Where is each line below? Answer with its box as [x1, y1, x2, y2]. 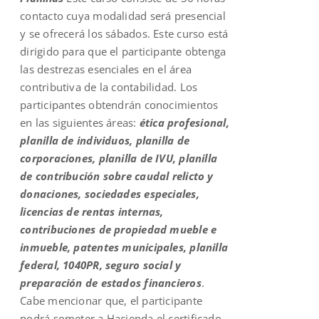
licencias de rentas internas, [20, 204, 164, 219]
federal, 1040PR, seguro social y [20, 257, 182, 272]
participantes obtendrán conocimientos [20, 97, 219, 112]
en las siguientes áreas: [20, 115, 140, 130]
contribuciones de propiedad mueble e [20, 221, 217, 236]
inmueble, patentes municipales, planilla [20, 239, 229, 254]
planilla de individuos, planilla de [20, 132, 190, 147]
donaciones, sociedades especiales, [20, 186, 199, 201]
